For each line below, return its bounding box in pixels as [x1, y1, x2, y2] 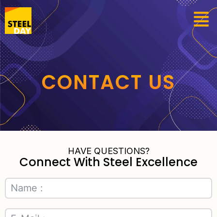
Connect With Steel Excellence [19, 154, 198, 170]
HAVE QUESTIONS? [67, 146, 150, 156]
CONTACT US [42, 69, 175, 96]
